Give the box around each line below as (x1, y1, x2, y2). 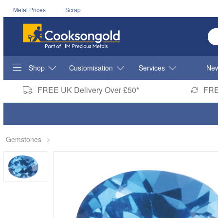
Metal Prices (13, 5, 46, 14)
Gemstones (5, 134, 41, 144)
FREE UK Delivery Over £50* (37, 84, 139, 96)
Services (139, 63, 165, 73)
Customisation (69, 63, 113, 73)
